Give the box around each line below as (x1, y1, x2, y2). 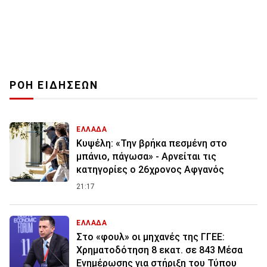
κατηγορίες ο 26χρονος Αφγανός (76, 164, 224, 176)
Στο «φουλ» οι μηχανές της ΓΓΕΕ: (76, 231, 225, 243)
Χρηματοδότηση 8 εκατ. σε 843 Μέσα (76, 244, 243, 256)
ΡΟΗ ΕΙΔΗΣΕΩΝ (10, 79, 99, 92)
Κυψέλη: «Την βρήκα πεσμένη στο (76, 138, 227, 150)
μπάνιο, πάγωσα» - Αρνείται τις (76, 151, 216, 163)
